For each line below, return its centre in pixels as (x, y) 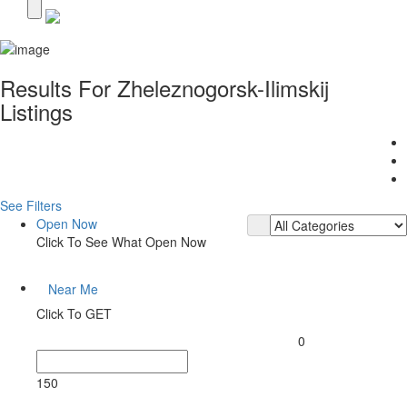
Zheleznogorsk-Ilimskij (223, 87)
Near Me (73, 288)
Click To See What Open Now (121, 241)
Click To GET (74, 313)
